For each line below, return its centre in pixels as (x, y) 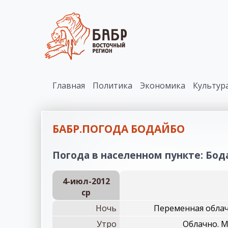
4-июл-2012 (86, 181)
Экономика (163, 85)
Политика (112, 85)
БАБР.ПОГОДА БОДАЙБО (119, 129)
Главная (69, 85)
